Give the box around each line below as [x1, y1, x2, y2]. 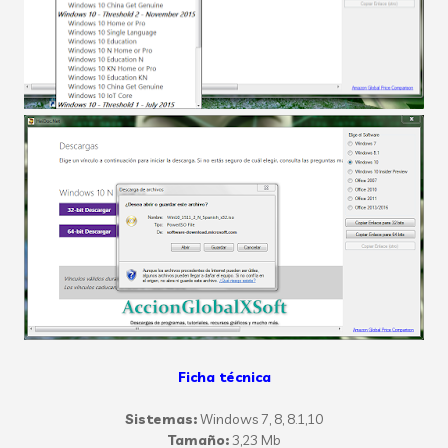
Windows [200, 410, 258, 428]
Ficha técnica [177, 368, 271, 386]
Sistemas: [125, 410, 197, 428]
